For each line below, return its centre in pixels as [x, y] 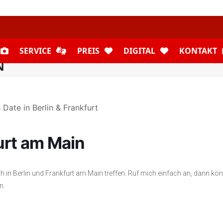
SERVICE [35, 51]
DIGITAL [139, 51]
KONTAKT [198, 51]
